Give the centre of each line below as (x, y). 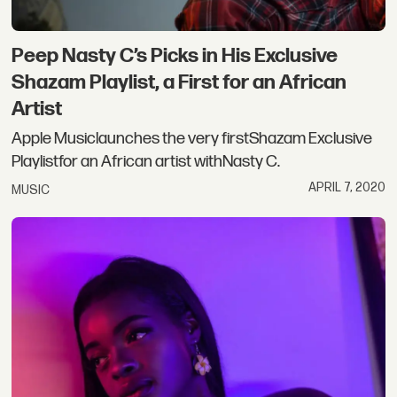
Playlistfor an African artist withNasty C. (146, 162)
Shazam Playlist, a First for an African (179, 82)
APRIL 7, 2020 (346, 187)
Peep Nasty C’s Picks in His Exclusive (175, 55)
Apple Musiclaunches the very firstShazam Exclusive (192, 139)
